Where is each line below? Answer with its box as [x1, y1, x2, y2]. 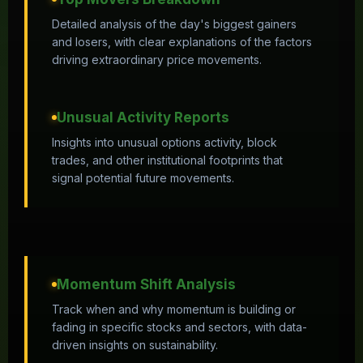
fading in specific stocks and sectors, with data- [52, 320, 307, 334]
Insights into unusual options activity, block [52, 135, 277, 149]
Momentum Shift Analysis [57, 276, 236, 293]
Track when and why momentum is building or [52, 302, 296, 316]
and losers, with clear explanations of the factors [52, 35, 312, 49]
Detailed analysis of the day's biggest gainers [52, 17, 297, 31]
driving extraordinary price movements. [52, 53, 262, 66]
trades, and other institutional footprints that [52, 153, 283, 167]
